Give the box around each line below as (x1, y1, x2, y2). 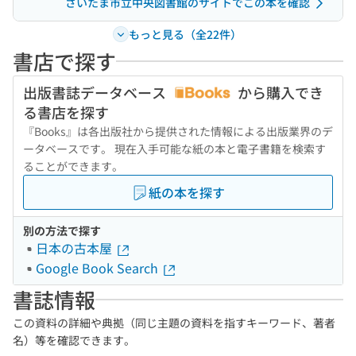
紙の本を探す (149, 183, 225, 202)
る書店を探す (23, 102, 109, 122)
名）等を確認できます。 (13, 332, 135, 348)
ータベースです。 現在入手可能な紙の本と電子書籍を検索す (23, 141, 326, 157)
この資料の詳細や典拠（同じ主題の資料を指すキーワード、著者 (13, 315, 335, 331)
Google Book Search (36, 258, 161, 277)
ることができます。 (23, 158, 123, 174)
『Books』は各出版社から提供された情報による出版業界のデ (23, 123, 333, 139)
